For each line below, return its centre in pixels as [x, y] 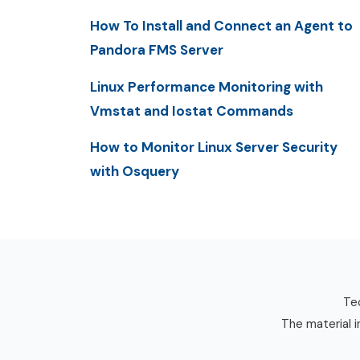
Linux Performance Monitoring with [207, 86]
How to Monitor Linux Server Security [214, 147]
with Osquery [135, 171]
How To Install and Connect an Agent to [221, 26]
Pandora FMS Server [157, 50]
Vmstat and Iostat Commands [192, 110]
